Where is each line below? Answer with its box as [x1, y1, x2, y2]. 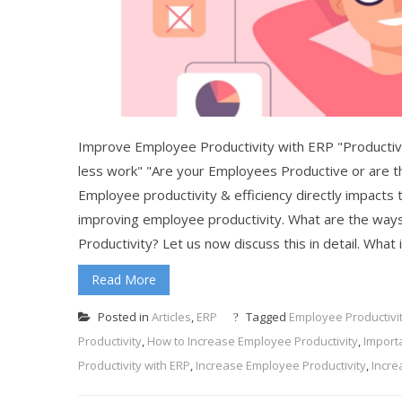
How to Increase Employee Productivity [147, 332, 358, 349]
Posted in [95, 308, 152, 325]
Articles [152, 308, 191, 325]
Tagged [243, 308, 289, 325]
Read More [92, 270, 156, 288]
